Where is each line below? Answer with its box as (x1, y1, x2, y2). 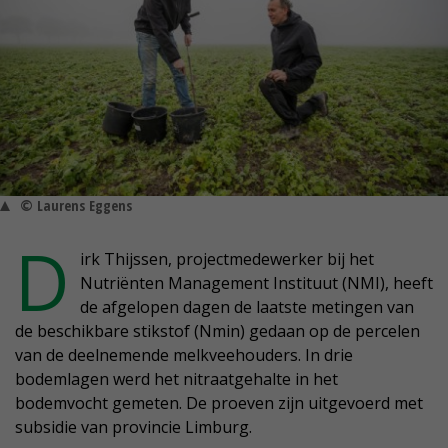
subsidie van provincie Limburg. (15, 416, 252, 439)
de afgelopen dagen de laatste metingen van (80, 296, 414, 319)
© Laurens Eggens (20, 196, 132, 216)
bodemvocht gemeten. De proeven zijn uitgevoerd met (15, 392, 423, 415)
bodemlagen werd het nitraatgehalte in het (15, 368, 338, 391)
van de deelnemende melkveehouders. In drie (15, 344, 353, 367)
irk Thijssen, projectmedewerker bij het (80, 248, 374, 271)
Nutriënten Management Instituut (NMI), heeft (80, 272, 433, 295)
